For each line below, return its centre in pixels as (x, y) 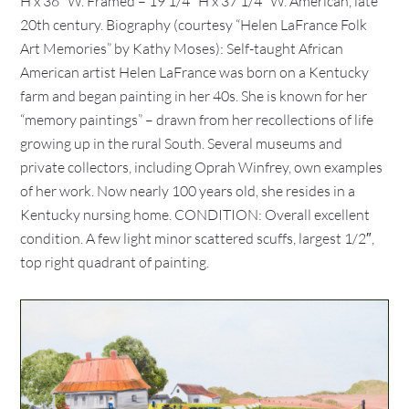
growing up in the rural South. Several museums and (182, 143)
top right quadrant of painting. (115, 262)
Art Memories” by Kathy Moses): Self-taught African (182, 48)
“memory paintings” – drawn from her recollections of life (197, 120)
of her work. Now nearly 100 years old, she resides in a (188, 191)
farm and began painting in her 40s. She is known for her (194, 96)
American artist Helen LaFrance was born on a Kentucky (195, 72)
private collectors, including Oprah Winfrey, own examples (202, 167)
